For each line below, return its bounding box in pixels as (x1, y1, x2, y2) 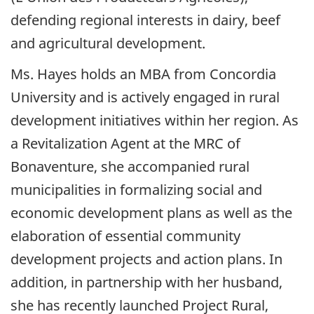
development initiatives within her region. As (11, 111, 299, 130)
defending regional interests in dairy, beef (11, 10, 280, 29)
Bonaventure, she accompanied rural (11, 157, 250, 177)
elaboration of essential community (11, 226, 240, 246)
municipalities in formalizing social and (11, 180, 262, 200)
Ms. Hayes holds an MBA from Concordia (11, 64, 276, 84)
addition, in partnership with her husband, (11, 273, 282, 292)
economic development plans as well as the (11, 203, 292, 223)
